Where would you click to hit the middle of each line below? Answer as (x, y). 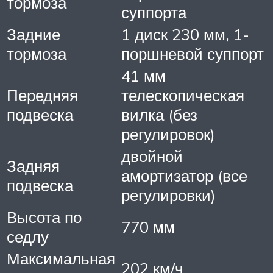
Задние (34, 34)
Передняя (42, 95)
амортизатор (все (184, 175)
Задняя (33, 165)
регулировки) (168, 195)
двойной (152, 156)
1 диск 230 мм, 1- (185, 34)
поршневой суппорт (193, 53)
